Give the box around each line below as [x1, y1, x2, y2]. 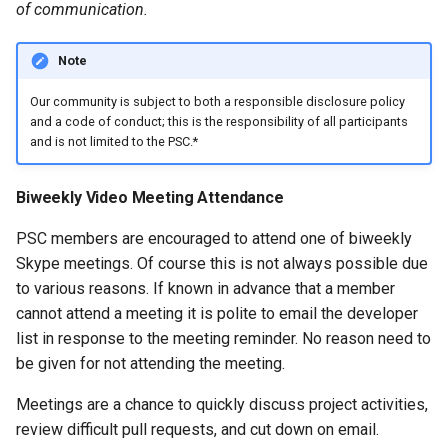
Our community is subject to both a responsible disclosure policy [29, 93, 405, 109]
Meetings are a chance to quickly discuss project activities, [16, 395, 428, 415]
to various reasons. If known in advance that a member [16, 279, 395, 299]
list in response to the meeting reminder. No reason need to [16, 329, 431, 349]
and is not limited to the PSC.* [29, 133, 198, 149]
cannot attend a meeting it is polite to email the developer [16, 304, 418, 324]
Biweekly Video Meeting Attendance [16, 188, 284, 208]
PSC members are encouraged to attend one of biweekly [16, 229, 412, 249]
